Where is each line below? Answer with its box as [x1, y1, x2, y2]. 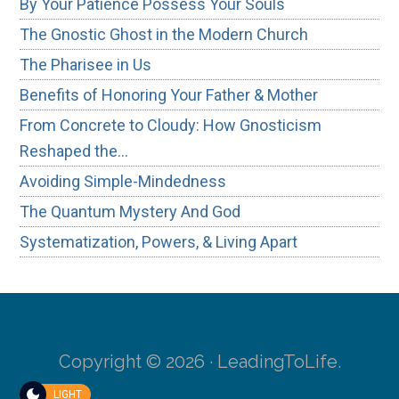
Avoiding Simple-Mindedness [20, 171, 227, 191]
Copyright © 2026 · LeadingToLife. [58, 350, 341, 372]
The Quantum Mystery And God [20, 201, 241, 221]
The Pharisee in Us [20, 54, 152, 74]
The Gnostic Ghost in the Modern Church [20, 24, 309, 44]
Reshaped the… [20, 141, 129, 160]
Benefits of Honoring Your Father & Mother [20, 85, 319, 104]
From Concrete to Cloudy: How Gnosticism [20, 115, 322, 134]
